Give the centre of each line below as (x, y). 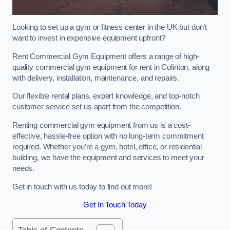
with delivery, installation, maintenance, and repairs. (96, 78)
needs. (24, 169)
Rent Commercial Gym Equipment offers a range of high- (106, 56)
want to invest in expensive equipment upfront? (89, 38)
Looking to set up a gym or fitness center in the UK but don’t (110, 27)
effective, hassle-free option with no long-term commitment (108, 136)
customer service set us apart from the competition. (97, 107)
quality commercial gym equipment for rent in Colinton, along (111, 67)
